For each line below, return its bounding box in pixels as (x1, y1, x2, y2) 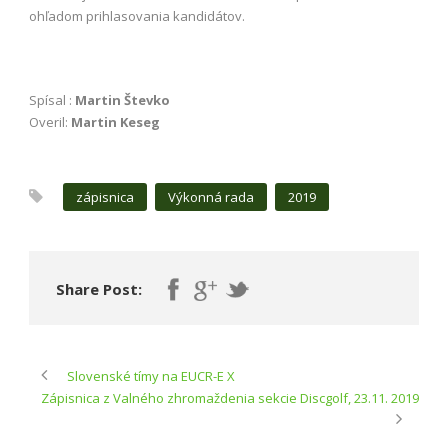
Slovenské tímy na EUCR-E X (67, 366, 235, 385)
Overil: (29, 112, 68, 131)
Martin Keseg (68, 112, 160, 131)
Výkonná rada (168, 187, 254, 206)
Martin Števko (75, 90, 170, 109)
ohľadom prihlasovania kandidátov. (29, 6, 245, 25)
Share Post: (56, 278, 142, 299)
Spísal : (29, 90, 75, 109)
